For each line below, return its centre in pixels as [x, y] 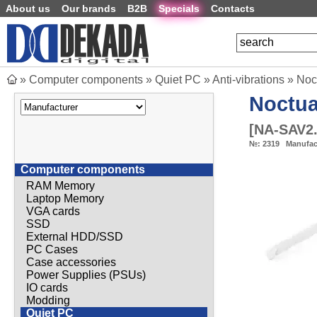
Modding [48, 300]
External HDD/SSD [75, 236]
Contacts [233, 8]
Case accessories [71, 262]
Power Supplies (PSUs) [86, 275]
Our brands [89, 8]
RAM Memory [60, 185]
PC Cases [52, 249]
